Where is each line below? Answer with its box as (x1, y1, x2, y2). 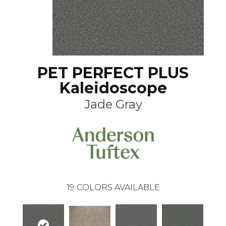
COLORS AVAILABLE (76, 182, 160, 192)
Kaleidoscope (59, 78, 167, 97)
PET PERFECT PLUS (37, 63, 189, 82)
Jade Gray (84, 96, 142, 111)
